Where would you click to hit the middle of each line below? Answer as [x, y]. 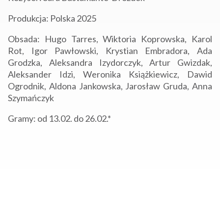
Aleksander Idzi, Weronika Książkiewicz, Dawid [110, 74]
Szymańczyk [31, 98]
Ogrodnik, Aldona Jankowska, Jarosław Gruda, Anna [110, 86]
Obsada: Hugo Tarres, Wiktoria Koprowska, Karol [110, 39]
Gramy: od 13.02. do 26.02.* [59, 119]
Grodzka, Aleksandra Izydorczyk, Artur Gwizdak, [110, 63]
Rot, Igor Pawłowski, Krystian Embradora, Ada [110, 51]
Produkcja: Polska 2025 [52, 18]
